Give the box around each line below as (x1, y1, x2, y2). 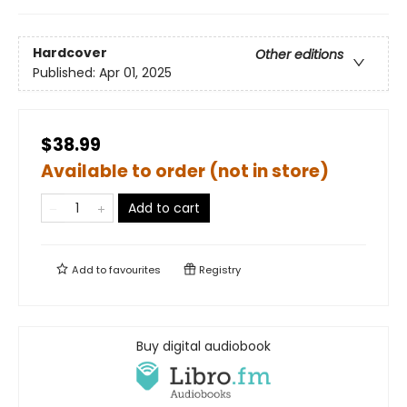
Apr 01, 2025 (99, 64, 172, 83)
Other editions (255, 45, 343, 65)
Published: (33, 64, 99, 83)
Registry (196, 263, 241, 277)
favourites (109, 263, 161, 277)
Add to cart (128, 199, 200, 217)
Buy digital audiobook (136, 337, 271, 355)
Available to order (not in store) (41, 159, 329, 184)
